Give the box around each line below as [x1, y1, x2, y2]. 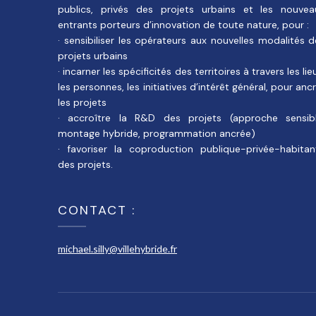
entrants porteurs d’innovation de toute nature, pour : [58, 18, 309, 31]
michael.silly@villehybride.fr [58, 243, 177, 255]
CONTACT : [58, 202, 135, 219]
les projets [58, 96, 107, 109]
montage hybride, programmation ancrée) [58, 127, 255, 140]
